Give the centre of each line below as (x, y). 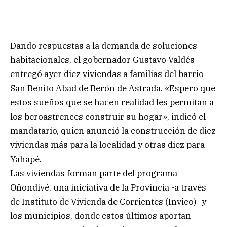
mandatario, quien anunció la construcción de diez (113, 130)
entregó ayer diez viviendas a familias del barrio (107, 74)
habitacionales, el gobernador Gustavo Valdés (102, 60)
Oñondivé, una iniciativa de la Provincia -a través (108, 187)
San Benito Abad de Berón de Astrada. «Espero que (113, 88)
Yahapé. (26, 159)
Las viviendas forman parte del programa (94, 173)
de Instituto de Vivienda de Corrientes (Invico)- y (108, 201)
